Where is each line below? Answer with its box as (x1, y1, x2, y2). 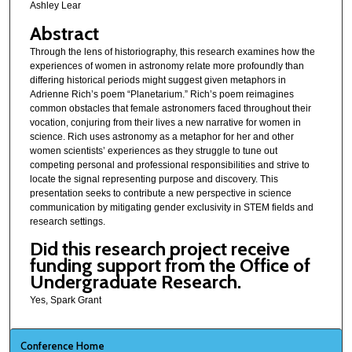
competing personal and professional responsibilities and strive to (29, 159, 310, 170)
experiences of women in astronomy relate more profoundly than (29, 60, 304, 71)
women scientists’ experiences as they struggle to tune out (29, 145, 277, 156)
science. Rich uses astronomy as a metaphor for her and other (29, 130, 294, 142)
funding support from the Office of (29, 253, 310, 277)
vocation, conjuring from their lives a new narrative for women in (29, 116, 301, 128)
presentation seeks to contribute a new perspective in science (29, 187, 291, 199)
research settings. (29, 215, 105, 227)
